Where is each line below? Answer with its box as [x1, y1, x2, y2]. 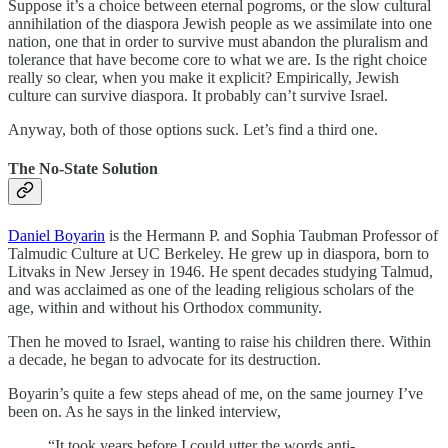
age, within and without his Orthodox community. [8, 298, 322, 316]
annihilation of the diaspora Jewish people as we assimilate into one [8, 15, 432, 33]
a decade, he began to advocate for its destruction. [8, 350, 321, 368]
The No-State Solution [8, 160, 158, 178]
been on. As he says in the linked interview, [8, 402, 281, 420]
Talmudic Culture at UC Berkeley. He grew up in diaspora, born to [8, 244, 429, 262]
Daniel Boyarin [8, 226, 105, 244]
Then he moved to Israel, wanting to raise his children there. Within [8, 332, 431, 350]
